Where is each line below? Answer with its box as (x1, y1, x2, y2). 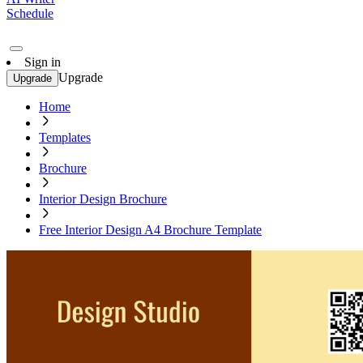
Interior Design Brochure (39, 192, 167, 206)
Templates (39, 130, 91, 144)
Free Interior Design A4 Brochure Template (39, 223, 262, 237)
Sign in (24, 55, 61, 69)
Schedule (6, 6, 53, 20)
